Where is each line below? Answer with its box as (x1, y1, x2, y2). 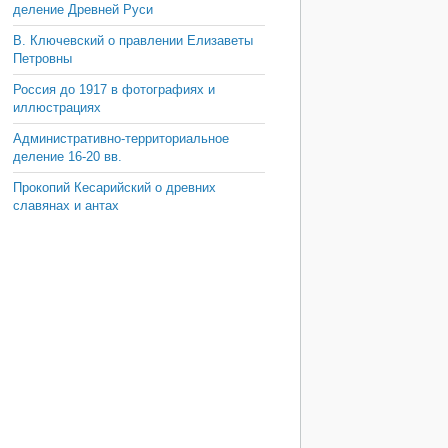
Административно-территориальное (13, 131, 229, 146)
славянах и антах (13, 198, 119, 213)
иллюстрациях (13, 100, 101, 115)
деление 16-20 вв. (13, 149, 122, 164)
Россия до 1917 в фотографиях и (13, 82, 215, 97)
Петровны (13, 51, 72, 66)
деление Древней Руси (13, 2, 153, 17)
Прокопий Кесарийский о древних (13, 180, 216, 195)
